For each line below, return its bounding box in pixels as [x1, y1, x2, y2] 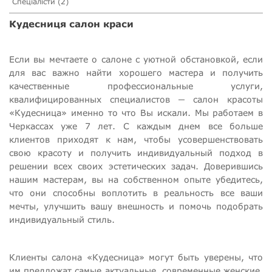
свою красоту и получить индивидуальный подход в [9, 148, 263, 158]
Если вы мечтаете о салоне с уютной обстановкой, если [9, 54, 263, 65]
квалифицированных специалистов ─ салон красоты [9, 94, 263, 105]
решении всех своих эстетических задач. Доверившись [9, 161, 263, 172]
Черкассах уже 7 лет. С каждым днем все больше [9, 121, 263, 132]
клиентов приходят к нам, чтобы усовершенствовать [9, 134, 263, 145]
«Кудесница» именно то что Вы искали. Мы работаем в [9, 107, 263, 118]
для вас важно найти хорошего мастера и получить [9, 67, 263, 78]
